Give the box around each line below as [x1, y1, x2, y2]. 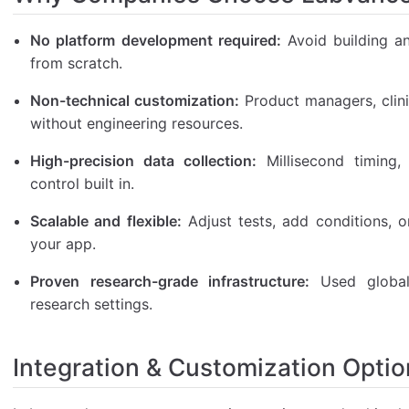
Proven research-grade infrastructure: [30, 271, 309, 290]
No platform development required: [30, 30, 281, 49]
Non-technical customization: [30, 90, 240, 110]
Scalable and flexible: [30, 211, 182, 230]
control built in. [30, 173, 135, 193]
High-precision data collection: [30, 151, 257, 170]
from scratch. [30, 53, 123, 72]
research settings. [30, 294, 153, 313]
